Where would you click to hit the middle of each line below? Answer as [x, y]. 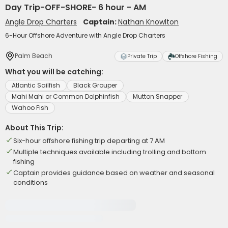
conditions [31, 182]
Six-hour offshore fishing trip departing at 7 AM [89, 141]
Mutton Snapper [158, 96]
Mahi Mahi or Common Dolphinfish [66, 96]
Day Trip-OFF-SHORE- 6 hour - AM [76, 7]
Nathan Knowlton [148, 22]
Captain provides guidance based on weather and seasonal [114, 173]
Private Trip [142, 56]
